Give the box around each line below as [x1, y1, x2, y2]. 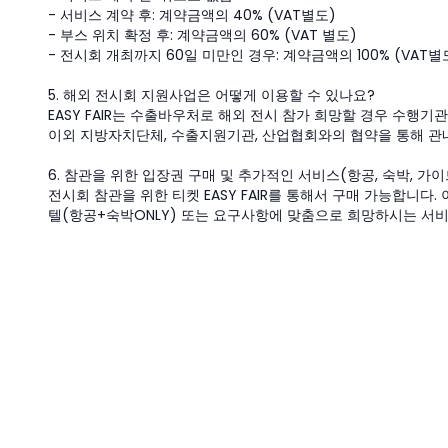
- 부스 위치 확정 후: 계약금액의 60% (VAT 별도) [48, 25, 357, 45]
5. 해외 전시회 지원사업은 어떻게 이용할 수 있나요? [48, 85, 375, 105]
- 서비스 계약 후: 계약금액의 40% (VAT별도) [48, 5, 336, 25]
